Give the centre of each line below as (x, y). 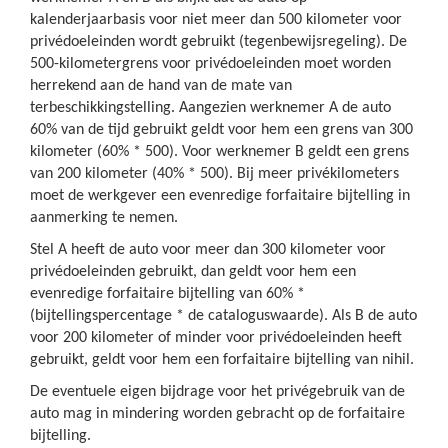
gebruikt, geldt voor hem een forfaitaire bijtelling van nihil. (224, 360)
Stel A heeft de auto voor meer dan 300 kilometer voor (208, 250)
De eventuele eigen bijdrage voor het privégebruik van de (217, 392)
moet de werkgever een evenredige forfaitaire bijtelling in (220, 196)
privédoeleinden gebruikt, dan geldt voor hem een (193, 272)
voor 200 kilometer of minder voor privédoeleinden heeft (216, 338)
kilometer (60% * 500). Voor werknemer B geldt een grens (219, 152)
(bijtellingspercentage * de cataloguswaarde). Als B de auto (223, 316)
